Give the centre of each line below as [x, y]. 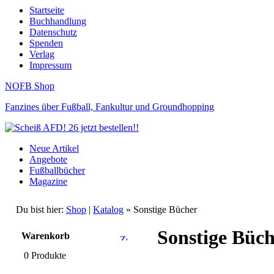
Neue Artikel [54, 148]
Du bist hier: [40, 209]
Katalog [108, 209]
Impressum [50, 65]
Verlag [42, 54]
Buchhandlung [58, 21]
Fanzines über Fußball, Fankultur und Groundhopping [109, 107]
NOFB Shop [30, 86]
